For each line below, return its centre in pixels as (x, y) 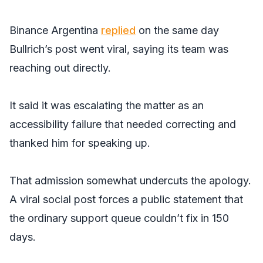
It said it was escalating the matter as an (107, 105)
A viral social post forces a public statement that (126, 199)
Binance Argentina (55, 30)
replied (118, 30)
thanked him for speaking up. (80, 143)
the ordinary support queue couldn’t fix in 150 (119, 218)
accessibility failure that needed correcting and (123, 124)
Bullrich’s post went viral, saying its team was (119, 49)
